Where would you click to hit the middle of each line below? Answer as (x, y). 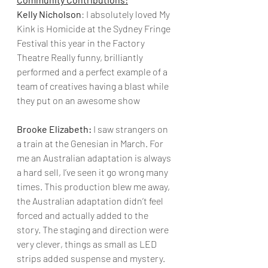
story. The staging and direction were (94, 229)
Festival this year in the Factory (82, 43)
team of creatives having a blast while (94, 86)
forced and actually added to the (83, 215)
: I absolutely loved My (127, 14)
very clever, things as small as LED (88, 244)
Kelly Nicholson (49, 14)
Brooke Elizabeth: (54, 129)
